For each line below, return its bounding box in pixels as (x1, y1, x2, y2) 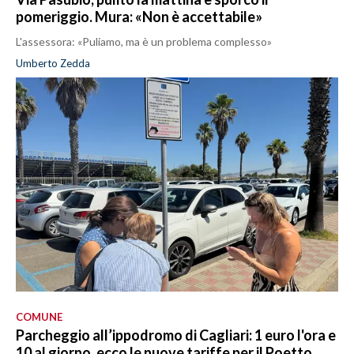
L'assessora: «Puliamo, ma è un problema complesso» (16, 35, 272, 49)
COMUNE (16, 311, 62, 324)
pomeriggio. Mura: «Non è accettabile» (16, 8, 262, 26)
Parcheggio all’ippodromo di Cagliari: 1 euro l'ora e (16, 326, 336, 345)
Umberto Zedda (16, 57, 90, 70)
